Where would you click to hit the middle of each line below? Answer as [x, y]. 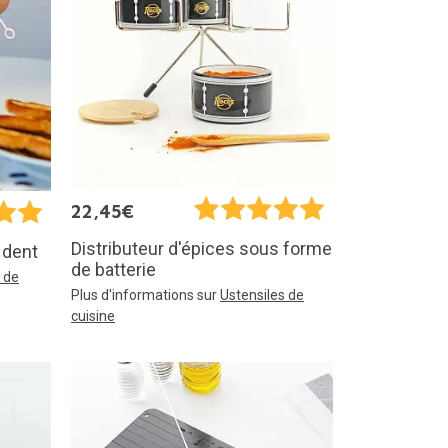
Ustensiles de [262, 294]
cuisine [93, 315]
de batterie [113, 269]
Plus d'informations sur [145, 294]
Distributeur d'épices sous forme [201, 248]
